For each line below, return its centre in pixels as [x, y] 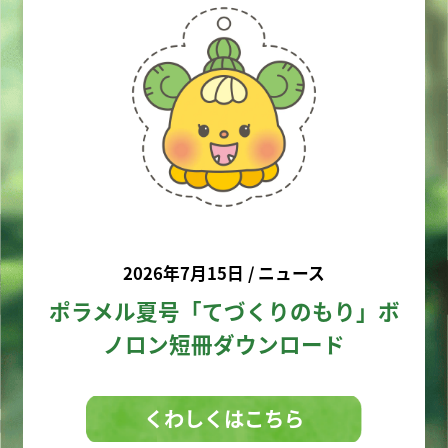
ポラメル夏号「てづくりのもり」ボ [224, 311]
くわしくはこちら [224, 418]
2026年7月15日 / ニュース [224, 273]
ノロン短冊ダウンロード [224, 344]
